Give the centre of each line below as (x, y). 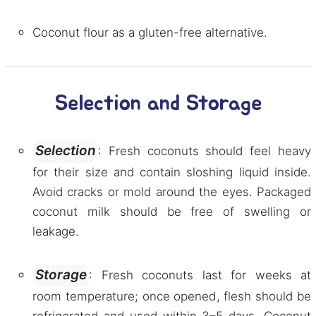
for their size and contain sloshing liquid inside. (172, 172)
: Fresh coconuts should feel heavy (205, 151)
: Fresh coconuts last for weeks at (200, 275)
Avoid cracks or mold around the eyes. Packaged (172, 192)
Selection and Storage (158, 104)
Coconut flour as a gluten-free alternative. (150, 32)
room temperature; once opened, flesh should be (172, 296)
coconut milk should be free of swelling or (172, 212)
